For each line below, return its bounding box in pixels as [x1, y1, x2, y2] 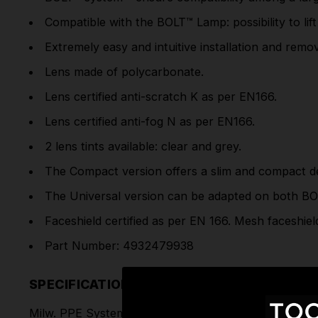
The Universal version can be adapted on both [45, 188, 299, 203]
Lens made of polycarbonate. [45, 64, 204, 79]
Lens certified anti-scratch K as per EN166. [45, 89, 278, 104]
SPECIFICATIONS [29, 276, 140, 292]
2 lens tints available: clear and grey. [45, 138, 242, 153]
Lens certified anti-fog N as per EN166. [45, 114, 256, 128]
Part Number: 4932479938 [45, 238, 194, 253]
